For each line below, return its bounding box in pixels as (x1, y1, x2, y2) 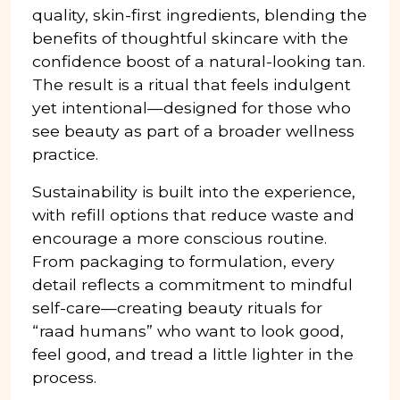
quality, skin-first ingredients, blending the (32, 4, 367, 24)
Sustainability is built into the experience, (32, 181, 355, 201)
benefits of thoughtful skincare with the (32, 28, 348, 47)
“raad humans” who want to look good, (32, 321, 344, 340)
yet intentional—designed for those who (32, 97, 351, 117)
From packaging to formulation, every (32, 251, 335, 271)
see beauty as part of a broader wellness (32, 121, 354, 140)
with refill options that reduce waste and (32, 204, 354, 224)
